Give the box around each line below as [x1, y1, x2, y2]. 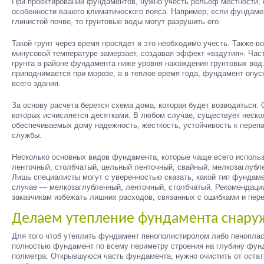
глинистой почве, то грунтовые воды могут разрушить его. [12, 17, 221, 26]
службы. [12, 131, 42, 140]
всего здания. [12, 79, 61, 88]
